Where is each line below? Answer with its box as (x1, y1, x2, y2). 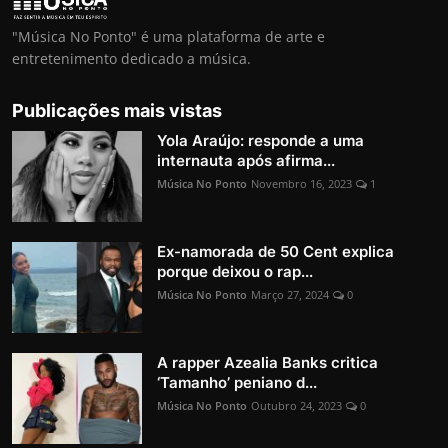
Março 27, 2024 (251, 287, 329, 302)
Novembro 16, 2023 (251, 176, 352, 191)
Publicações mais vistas (12, 100, 222, 121)
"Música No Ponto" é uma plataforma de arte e (12, 27, 325, 46)
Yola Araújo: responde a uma (157, 131, 364, 150)
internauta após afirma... (157, 151, 335, 170)
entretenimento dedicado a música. (12, 49, 251, 68)
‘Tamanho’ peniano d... (157, 373, 317, 392)
